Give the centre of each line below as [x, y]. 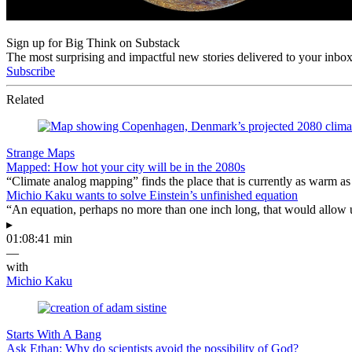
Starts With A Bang [54, 334]
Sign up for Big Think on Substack [93, 42]
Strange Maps [40, 152]
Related [25, 99]
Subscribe [31, 71]
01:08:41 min [39, 238]
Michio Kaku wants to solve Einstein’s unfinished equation [152, 195]
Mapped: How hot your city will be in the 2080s [126, 167]
